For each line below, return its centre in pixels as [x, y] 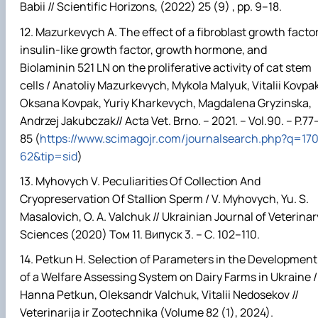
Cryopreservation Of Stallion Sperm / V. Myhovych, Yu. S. [164, 198]
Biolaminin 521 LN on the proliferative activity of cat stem [166, 67]
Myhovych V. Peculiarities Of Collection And [148, 181]
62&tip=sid [49, 156]
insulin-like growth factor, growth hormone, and [143, 49]
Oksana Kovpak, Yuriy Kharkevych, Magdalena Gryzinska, [166, 103]
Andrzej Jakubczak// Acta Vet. [97, 120]
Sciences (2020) [65, 234]
